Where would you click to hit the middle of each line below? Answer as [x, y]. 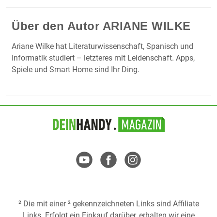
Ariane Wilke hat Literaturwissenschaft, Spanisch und [102, 46]
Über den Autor [57, 26]
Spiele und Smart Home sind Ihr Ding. [76, 70]
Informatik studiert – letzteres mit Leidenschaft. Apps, [103, 58]
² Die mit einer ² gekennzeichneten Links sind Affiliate [108, 204]
